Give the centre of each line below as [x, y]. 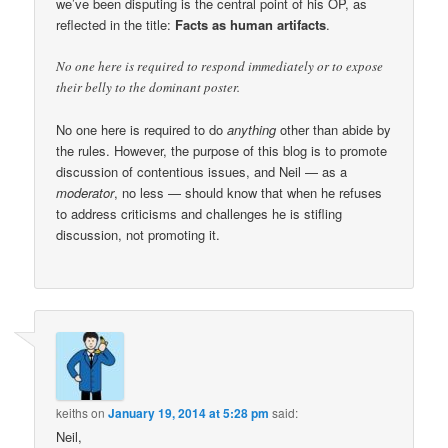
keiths [72, 412]
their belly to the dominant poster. [148, 87]
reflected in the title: [116, 25]
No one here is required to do [142, 130]
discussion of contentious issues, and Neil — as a [202, 172]
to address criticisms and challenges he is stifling [199, 214]
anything [252, 130]
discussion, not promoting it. [138, 235]
